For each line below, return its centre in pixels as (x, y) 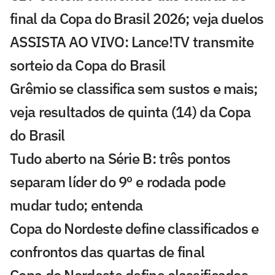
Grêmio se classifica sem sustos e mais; (134, 89)
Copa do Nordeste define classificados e (134, 229)
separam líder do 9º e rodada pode (118, 182)
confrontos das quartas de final (107, 252)
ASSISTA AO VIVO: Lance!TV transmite (132, 42)
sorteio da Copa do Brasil (88, 65)
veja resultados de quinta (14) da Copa (130, 112)
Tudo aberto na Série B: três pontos (120, 159)
